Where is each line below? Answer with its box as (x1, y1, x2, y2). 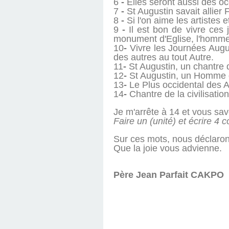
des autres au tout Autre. (113, 52, 214, 63)
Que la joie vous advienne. (113, 143, 222, 154)
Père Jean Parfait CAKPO (113, 170, 224, 180)
